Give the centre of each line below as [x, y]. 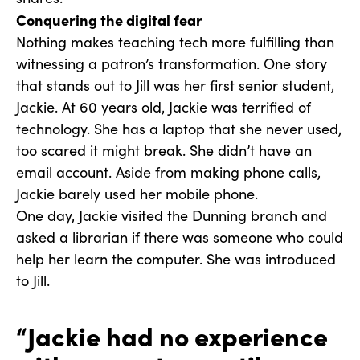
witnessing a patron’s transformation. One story [172, 64]
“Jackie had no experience [172, 335]
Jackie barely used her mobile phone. [137, 194]
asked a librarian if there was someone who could [180, 237]
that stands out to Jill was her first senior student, [175, 86]
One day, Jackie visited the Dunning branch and [172, 216]
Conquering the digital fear [109, 20]
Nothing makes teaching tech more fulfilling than [175, 42]
